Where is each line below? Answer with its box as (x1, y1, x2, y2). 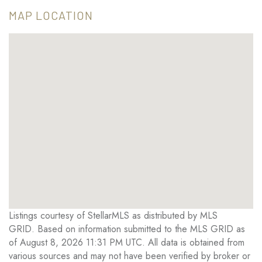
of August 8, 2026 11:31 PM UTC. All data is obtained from (9, 236, 244, 250)
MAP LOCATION (9, 8, 93, 23)
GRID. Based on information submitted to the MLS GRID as (9, 222, 245, 236)
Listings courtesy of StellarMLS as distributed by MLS (9, 209, 218, 223)
